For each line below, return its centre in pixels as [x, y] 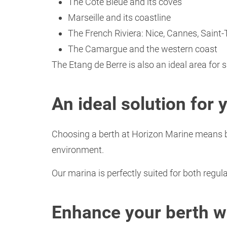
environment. [78, 149]
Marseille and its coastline [119, 17]
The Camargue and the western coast [143, 49]
